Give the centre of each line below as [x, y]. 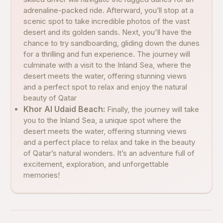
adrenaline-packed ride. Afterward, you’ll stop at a [109, 10]
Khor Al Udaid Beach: [65, 109]
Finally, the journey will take [153, 109]
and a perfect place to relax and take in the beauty [109, 142]
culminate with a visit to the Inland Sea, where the [107, 65]
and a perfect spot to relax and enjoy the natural [105, 87]
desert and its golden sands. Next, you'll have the [108, 32]
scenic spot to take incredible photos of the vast [107, 21]
